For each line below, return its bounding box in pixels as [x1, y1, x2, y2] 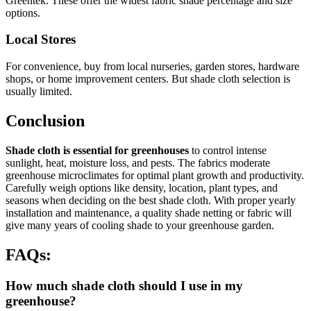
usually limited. [6, 85, 72, 97]
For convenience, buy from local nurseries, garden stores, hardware [6, 60, 299, 72]
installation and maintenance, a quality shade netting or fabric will [6, 206, 292, 219]
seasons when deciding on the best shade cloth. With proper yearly [6, 194, 296, 206]
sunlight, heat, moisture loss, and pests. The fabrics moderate [6, 156, 270, 169]
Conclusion [6, 111, 85, 130]
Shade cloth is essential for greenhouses [6, 144, 189, 156]
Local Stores [6, 32, 76, 47]
